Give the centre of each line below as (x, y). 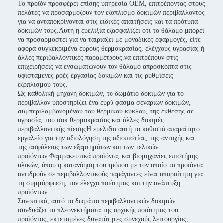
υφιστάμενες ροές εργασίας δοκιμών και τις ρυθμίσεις (96, 75)
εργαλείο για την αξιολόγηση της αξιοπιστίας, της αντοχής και (106, 138)
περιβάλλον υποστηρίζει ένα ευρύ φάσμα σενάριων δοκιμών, (104, 102)
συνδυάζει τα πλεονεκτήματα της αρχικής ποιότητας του (98, 210)
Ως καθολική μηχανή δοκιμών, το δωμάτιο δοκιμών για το (101, 93)
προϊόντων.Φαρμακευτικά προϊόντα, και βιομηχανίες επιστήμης (108, 156)
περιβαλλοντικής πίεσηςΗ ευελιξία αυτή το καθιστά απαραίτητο (109, 129)
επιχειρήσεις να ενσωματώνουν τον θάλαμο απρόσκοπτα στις (105, 66)
